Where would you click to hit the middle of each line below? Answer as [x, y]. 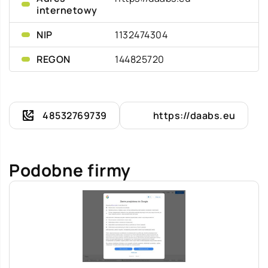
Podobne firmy [70, 170]
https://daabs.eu [194, 115]
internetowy [67, 10]
